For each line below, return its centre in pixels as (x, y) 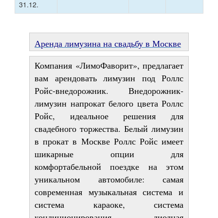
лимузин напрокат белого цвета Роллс (109, 103)
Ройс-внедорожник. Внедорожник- (109, 90)
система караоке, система (109, 204)
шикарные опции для (109, 154)
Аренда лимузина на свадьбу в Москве (108, 43)
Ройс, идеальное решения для (109, 116)
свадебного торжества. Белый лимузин (109, 128)
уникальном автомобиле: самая (109, 179)
